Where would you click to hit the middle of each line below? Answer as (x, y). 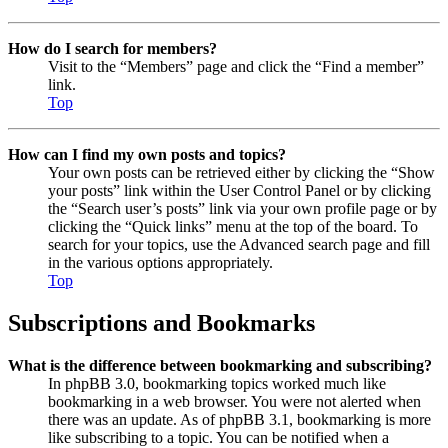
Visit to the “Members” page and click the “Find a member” (236, 66)
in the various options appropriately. (160, 262)
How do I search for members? (112, 48)
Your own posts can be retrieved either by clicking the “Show (241, 172)
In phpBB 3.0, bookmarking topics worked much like (217, 383)
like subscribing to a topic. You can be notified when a (218, 437)
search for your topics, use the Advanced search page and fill (239, 244)
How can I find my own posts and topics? (147, 154)
